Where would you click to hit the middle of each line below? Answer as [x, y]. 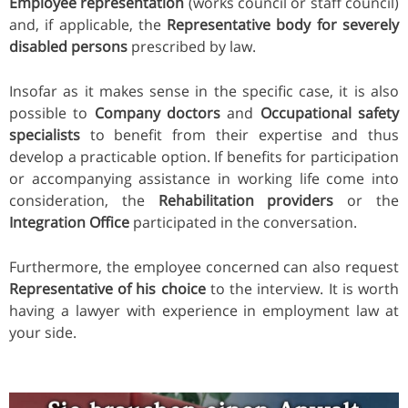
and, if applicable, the [88, 24]
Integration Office [69, 222]
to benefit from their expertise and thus [240, 134]
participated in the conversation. [243, 222]
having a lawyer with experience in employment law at [204, 310]
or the [367, 200]
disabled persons [68, 46]
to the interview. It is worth [302, 288]
